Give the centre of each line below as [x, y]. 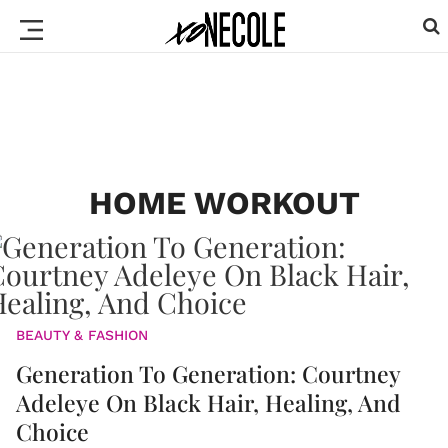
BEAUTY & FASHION [82, 335]
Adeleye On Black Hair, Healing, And [208, 402]
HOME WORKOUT [224, 203]
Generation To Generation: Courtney [208, 373]
